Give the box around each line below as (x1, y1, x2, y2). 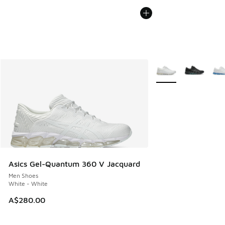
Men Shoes (9, 172, 38, 180)
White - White (9, 180, 48, 188)
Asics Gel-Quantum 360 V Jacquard (9, 159, 140, 169)
